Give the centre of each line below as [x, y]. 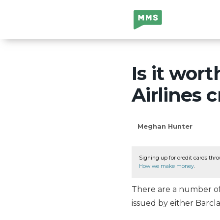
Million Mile [155, 16]
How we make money [166, 166]
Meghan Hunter [165, 126]
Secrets [148, 30]
